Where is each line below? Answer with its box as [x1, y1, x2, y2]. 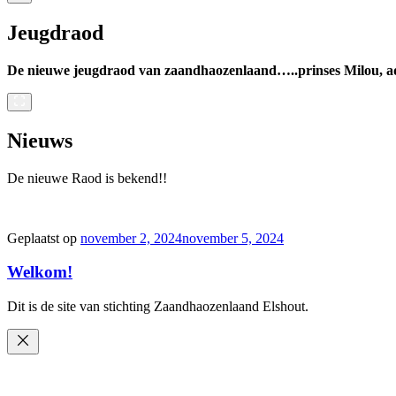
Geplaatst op [7, 230, 77, 246]
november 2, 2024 [80, 230, 182, 246]
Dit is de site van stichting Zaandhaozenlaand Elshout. [7, 298, 308, 314]
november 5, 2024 [182, 230, 284, 246]
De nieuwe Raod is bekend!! [7, 170, 167, 186]
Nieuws [7, 128, 72, 152]
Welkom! [7, 263, 72, 282]
